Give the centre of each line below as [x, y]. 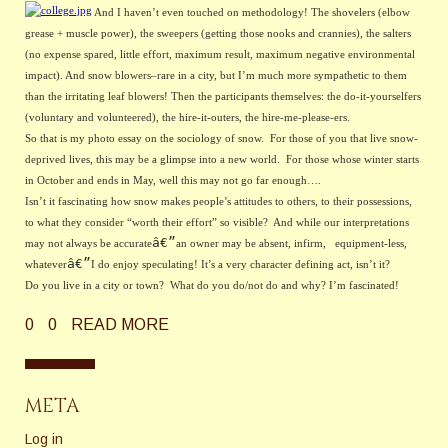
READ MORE [120, 324]
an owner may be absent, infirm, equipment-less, [291, 243]
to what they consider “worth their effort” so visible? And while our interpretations [217, 222]
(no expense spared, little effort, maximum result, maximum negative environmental [220, 54]
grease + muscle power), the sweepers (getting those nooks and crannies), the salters [218, 33]
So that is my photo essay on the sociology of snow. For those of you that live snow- [221, 138]
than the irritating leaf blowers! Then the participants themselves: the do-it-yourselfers [223, 96]
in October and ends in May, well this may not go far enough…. [173, 180]
